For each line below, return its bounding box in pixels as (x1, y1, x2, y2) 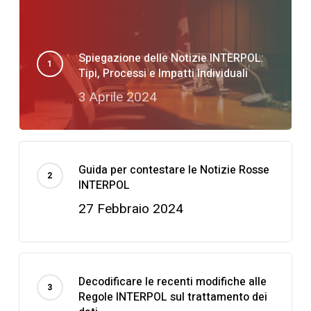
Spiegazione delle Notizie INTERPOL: (78, 49, 264, 67)
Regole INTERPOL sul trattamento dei (78, 288, 267, 305)
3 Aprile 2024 (78, 87, 157, 107)
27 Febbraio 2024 (78, 199, 183, 219)
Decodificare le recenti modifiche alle (78, 273, 267, 290)
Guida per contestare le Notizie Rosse (78, 161, 269, 178)
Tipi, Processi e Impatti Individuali (78, 65, 248, 82)
